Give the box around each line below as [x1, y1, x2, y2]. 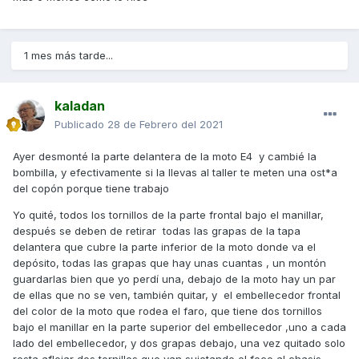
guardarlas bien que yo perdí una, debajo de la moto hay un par [13, 272, 336, 286]
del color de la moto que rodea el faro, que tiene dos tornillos [13, 305, 322, 318]
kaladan [54, 98, 105, 115]
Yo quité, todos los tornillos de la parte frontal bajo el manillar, [13, 208, 327, 222]
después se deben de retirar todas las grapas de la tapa [13, 224, 301, 238]
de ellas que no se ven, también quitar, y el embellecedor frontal [13, 288, 341, 302]
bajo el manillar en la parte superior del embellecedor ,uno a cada [13, 321, 346, 334]
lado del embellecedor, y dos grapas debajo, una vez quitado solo [13, 337, 345, 350]
